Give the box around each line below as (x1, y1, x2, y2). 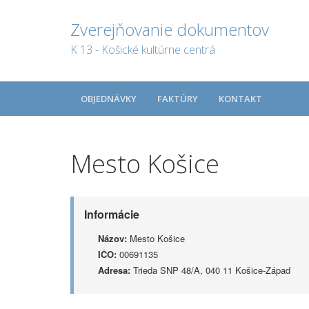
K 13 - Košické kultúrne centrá (70, 42, 215, 57)
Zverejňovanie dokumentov (70, 18, 269, 41)
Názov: (98, 232, 127, 245)
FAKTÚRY (157, 92, 198, 105)
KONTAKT (219, 92, 262, 105)
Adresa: (98, 263, 130, 277)
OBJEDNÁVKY (81, 92, 137, 105)
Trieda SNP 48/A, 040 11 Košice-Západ (130, 263, 290, 277)
